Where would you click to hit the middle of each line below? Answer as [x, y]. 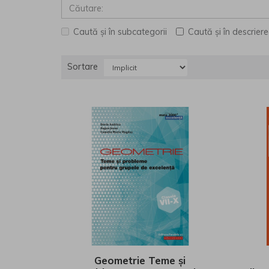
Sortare [83, 67]
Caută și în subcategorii [120, 32]
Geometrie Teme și [140, 260]
